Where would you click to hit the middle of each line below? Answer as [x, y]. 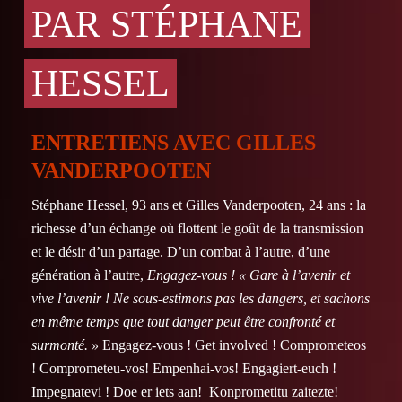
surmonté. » [65, 345]
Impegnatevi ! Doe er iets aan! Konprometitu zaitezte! [185, 392]
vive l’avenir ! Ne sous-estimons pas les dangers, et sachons [201, 298]
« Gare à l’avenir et [294, 275]
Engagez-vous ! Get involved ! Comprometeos [234, 345]
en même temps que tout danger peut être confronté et [183, 322]
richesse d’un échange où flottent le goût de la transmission [197, 228]
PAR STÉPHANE [167, 24]
